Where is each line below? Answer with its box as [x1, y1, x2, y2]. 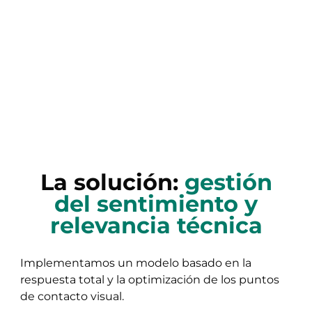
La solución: [40, 168, 185, 196]
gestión [184, 168, 272, 196]
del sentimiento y [54, 189, 258, 217]
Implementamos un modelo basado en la [20, 255, 252, 270]
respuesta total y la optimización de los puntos [20, 272, 280, 286]
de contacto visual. [20, 288, 125, 303]
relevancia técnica [49, 211, 263, 239]
